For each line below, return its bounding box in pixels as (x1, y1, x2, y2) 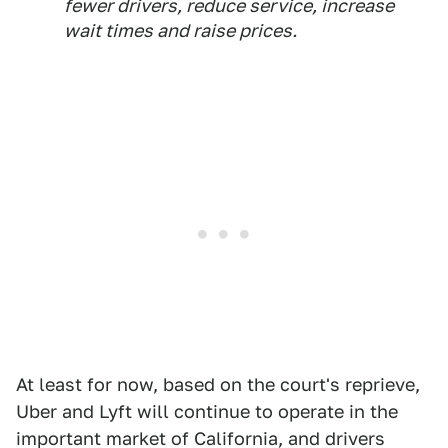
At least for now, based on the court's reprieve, (16, 373, 420, 395)
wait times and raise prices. (64, 19, 297, 41)
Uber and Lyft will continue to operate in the (16, 400, 398, 422)
